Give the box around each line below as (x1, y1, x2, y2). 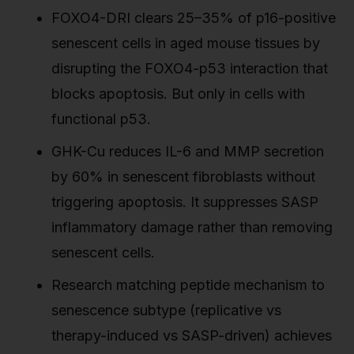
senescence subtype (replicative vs (51, 301, 281, 318)
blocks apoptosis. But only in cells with (51, 85, 305, 102)
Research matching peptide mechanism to (51, 276, 325, 293)
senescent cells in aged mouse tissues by (51, 34, 320, 51)
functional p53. (51, 110, 151, 127)
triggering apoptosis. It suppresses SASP (51, 193, 318, 210)
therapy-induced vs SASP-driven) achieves (51, 326, 332, 344)
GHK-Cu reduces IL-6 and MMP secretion (51, 142, 324, 160)
